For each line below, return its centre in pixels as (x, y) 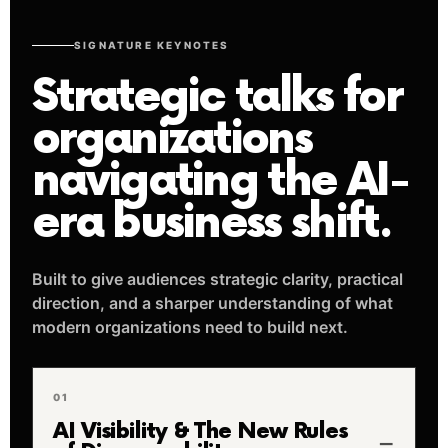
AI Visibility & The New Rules (201, 431)
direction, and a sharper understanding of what (212, 303)
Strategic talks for (216, 97)
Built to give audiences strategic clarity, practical (217, 279)
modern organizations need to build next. (190, 327)
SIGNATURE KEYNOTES (152, 45)
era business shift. (211, 223)
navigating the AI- (221, 181)
